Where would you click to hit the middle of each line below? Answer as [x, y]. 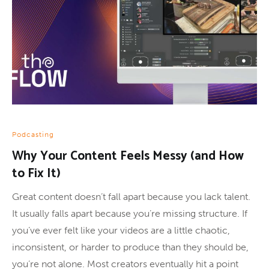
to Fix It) [36, 173]
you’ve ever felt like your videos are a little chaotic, [121, 230]
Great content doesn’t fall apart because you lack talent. [131, 196]
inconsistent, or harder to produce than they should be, [130, 247]
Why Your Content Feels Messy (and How [128, 156]
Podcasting [33, 134]
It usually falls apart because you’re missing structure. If [130, 213]
